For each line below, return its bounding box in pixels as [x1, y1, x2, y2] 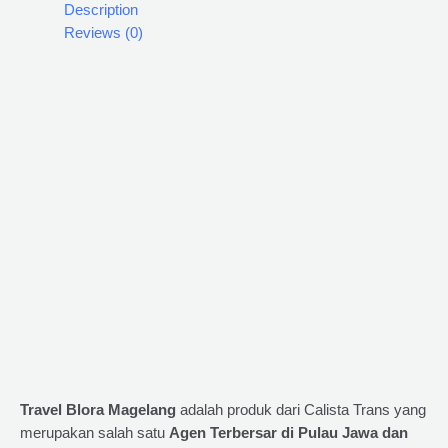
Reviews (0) [63, 24, 143, 41]
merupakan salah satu [20, 424, 169, 441]
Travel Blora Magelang [20, 401, 180, 418]
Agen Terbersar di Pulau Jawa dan [169, 424, 408, 441]
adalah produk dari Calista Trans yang [180, 401, 426, 418]
